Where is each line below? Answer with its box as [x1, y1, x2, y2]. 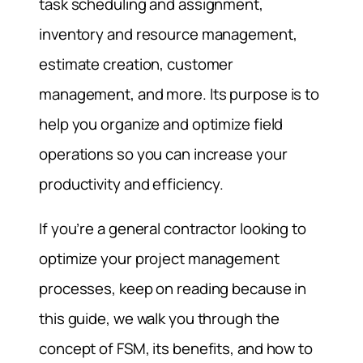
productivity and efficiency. [39, 173, 224, 194]
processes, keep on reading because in [39, 278, 307, 300]
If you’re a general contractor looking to [39, 218, 306, 240]
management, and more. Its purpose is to [39, 83, 320, 105]
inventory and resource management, [39, 23, 297, 45]
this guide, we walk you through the [39, 308, 280, 330]
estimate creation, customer [39, 53, 234, 75]
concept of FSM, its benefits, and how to [39, 338, 313, 360]
